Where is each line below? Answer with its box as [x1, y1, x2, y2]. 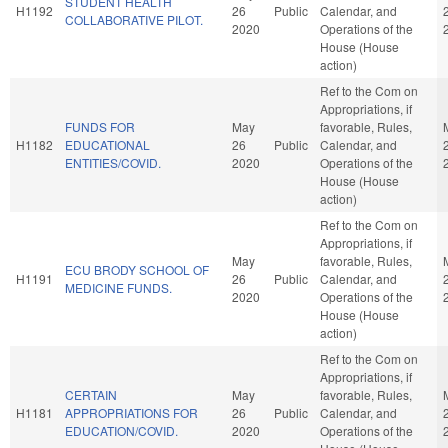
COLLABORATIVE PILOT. [65, 10, 203, 28]
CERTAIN [65, 385, 117, 403]
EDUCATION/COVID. [65, 421, 178, 439]
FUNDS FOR [65, 117, 135, 135]
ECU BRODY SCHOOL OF [65, 260, 209, 278]
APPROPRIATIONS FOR [65, 403, 198, 421]
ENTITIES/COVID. [65, 153, 161, 171]
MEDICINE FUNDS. [65, 278, 172, 296]
